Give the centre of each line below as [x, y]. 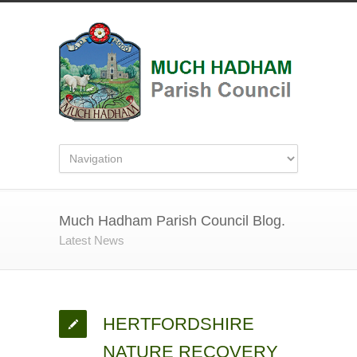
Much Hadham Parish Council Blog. [172, 221]
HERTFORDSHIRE [178, 324]
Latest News [92, 241]
